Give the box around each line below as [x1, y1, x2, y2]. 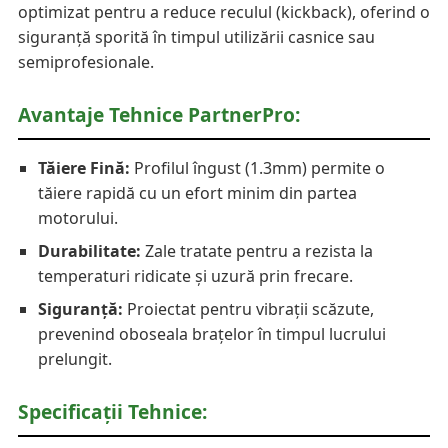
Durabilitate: [38, 240, 141, 263]
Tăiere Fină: [38, 157, 130, 180]
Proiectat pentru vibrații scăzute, [123, 298, 374, 321]
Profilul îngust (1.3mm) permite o [130, 157, 385, 180]
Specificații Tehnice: [18, 398, 207, 426]
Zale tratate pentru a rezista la [141, 240, 373, 263]
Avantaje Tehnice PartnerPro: [18, 101, 300, 129]
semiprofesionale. [18, 51, 154, 74]
